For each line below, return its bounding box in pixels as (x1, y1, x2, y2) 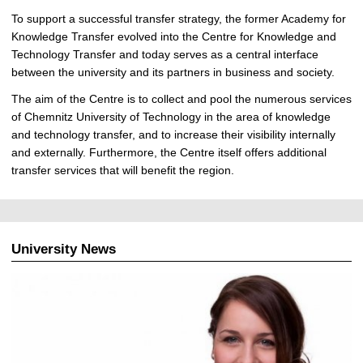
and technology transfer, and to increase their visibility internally (11, 127, 335, 141)
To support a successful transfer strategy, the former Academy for (11, 11, 346, 25)
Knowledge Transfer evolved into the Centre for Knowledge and (11, 29, 336, 43)
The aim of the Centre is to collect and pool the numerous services (11, 92, 352, 105)
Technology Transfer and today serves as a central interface (11, 47, 318, 61)
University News (11, 241, 116, 257)
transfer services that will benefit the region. (11, 163, 234, 177)
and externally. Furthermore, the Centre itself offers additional (11, 145, 327, 159)
